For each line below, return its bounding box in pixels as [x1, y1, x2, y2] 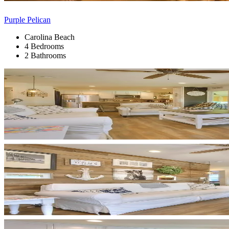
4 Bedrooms [25, 41, 64, 51]
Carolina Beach [25, 32, 75, 41]
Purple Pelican [4, 15, 51, 24]
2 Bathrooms [25, 51, 66, 60]
